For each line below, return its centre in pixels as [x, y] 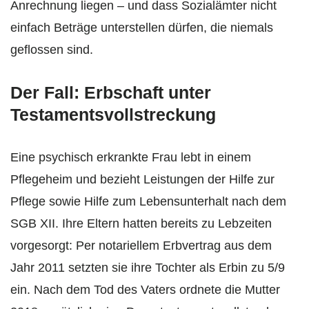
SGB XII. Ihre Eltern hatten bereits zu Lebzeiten [141, 224]
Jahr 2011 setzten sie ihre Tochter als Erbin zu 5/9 [148, 268]
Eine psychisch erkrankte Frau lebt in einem [131, 158]
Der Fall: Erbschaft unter [111, 93]
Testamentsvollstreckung [113, 115]
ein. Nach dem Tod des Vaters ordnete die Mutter [145, 290]
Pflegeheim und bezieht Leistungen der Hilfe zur [142, 180]
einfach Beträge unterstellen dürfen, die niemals [142, 28]
